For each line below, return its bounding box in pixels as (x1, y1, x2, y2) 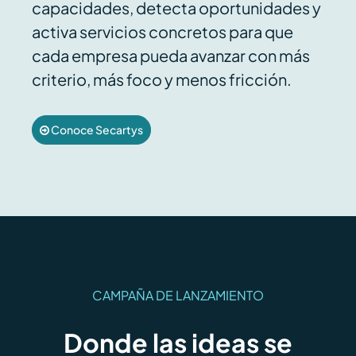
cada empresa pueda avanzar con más (31, 45, 310, 66)
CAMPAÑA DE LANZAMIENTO (92, 287, 264, 304)
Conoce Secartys (50, 122, 143, 137)
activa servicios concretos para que (31, 21, 293, 42)
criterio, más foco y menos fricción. (31, 69, 292, 90)
